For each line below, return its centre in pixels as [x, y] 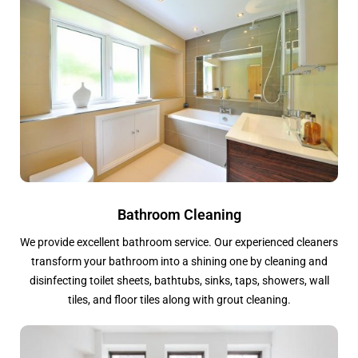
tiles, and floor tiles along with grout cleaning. [179, 300]
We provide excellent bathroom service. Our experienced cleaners [179, 243]
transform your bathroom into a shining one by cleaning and [179, 262]
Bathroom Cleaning [179, 215]
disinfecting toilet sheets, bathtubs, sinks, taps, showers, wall [179, 281]
